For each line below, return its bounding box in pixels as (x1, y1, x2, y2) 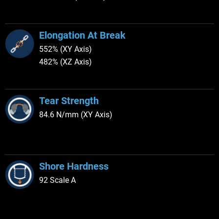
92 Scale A (39, 175, 76, 185)
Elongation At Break (39, 29, 126, 41)
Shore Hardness (39, 160, 109, 172)
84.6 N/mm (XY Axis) (39, 109, 112, 119)
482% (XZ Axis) (39, 57, 92, 66)
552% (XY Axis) (39, 44, 92, 54)
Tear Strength (39, 94, 99, 107)
